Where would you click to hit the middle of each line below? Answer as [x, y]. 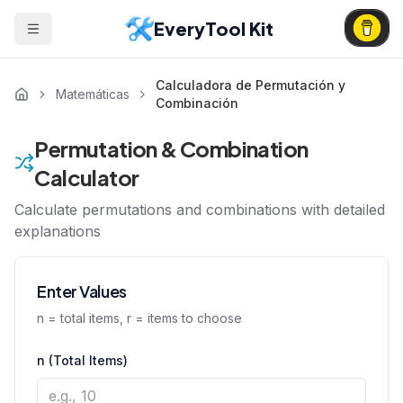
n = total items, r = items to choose [139, 318]
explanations [58, 231]
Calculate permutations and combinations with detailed [200, 210]
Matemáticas [92, 94]
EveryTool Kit [213, 28]
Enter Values [82, 291]
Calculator [87, 177]
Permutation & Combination [171, 148]
